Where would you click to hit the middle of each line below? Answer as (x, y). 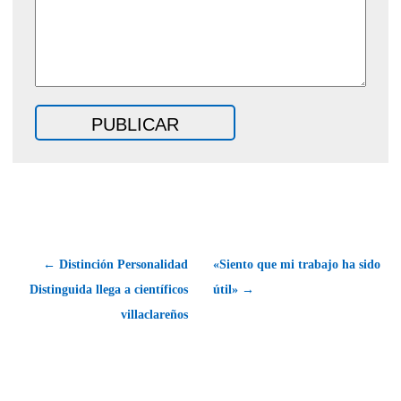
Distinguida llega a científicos (109, 289)
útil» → (234, 289)
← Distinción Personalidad (115, 264)
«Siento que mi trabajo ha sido (297, 264)
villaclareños (154, 314)
